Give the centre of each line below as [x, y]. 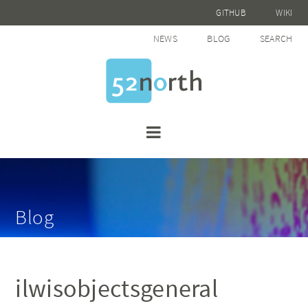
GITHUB [231, 13]
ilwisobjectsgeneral [117, 288]
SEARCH [276, 38]
